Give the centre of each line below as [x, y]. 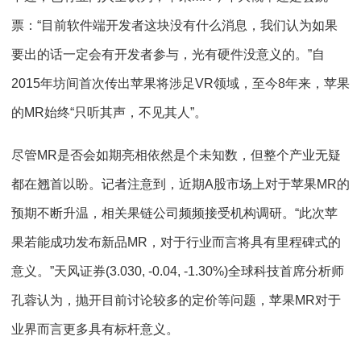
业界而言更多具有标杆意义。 [95, 329]
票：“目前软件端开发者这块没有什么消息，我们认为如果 [174, 25]
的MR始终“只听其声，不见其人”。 [109, 112]
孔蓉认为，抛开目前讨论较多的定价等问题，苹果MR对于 [176, 300]
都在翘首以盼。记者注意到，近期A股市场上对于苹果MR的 [180, 184]
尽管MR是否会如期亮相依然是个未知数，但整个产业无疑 [176, 155]
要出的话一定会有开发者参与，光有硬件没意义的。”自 [168, 54]
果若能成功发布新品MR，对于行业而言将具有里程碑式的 [176, 242]
